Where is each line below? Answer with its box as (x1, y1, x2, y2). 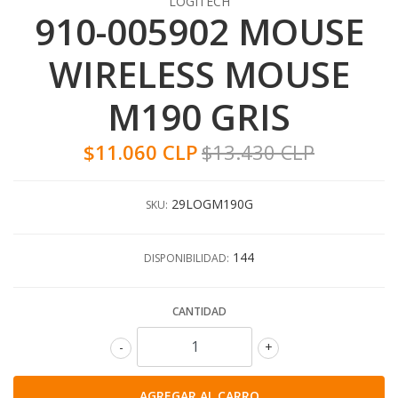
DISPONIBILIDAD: (144, 250, 229, 266)
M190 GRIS (107, 92, 291, 141)
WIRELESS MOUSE (48, 49, 350, 99)
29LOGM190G (171, 195, 253, 212)
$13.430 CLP (202, 139, 314, 165)
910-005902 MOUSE (34, 6, 364, 56)
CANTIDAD (171, 303, 227, 319)
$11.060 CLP (84, 139, 198, 165)
